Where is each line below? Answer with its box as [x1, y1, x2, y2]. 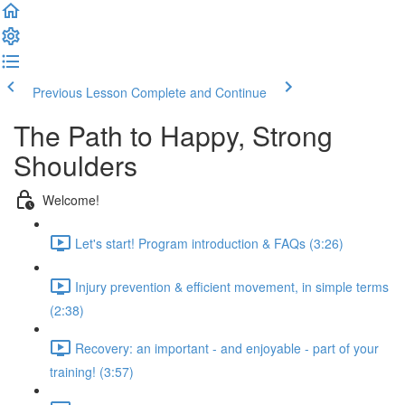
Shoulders [14, 146, 137, 184]
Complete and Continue [131, 83, 267, 101]
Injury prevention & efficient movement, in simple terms [75, 277, 389, 296]
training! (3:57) [50, 363, 134, 381]
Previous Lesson [33, 83, 127, 101]
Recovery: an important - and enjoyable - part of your [75, 338, 379, 357]
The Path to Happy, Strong [14, 116, 333, 155]
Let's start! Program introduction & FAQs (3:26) [75, 233, 344, 252]
